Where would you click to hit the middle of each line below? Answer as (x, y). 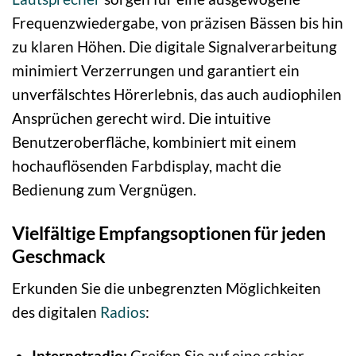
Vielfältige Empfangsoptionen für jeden (169, 232)
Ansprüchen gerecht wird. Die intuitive (141, 118)
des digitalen (56, 312)
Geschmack (59, 255)
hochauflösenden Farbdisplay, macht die (147, 165)
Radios (123, 312)
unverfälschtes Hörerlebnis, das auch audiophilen (177, 94)
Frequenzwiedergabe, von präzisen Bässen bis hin (178, 22)
